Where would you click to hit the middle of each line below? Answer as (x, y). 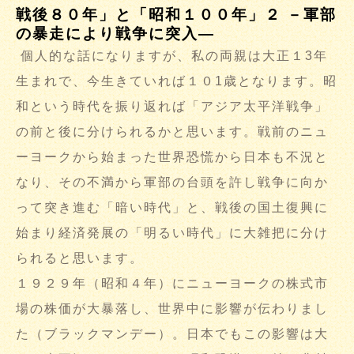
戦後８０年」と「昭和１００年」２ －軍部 (176, 15)
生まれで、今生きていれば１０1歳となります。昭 (177, 81)
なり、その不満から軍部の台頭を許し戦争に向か (172, 183)
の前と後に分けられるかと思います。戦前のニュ (172, 132)
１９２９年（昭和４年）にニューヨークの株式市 (172, 284)
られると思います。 (80, 258)
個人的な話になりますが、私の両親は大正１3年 (172, 56)
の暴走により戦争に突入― (115, 34)
